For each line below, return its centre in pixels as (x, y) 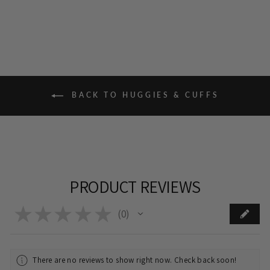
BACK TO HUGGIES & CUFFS (143, 95)
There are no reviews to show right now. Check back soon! (135, 260)
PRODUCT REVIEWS (135, 187)
